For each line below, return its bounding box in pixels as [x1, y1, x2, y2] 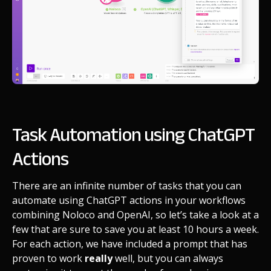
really [85, 252, 113, 266]
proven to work [12, 252, 85, 266]
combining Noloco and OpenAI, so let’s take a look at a [12, 208, 259, 222]
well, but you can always [113, 252, 223, 266]
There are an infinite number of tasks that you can [12, 179, 241, 193]
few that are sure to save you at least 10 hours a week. [12, 223, 259, 237]
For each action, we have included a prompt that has [12, 237, 247, 251]
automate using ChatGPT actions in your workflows [12, 194, 246, 207]
